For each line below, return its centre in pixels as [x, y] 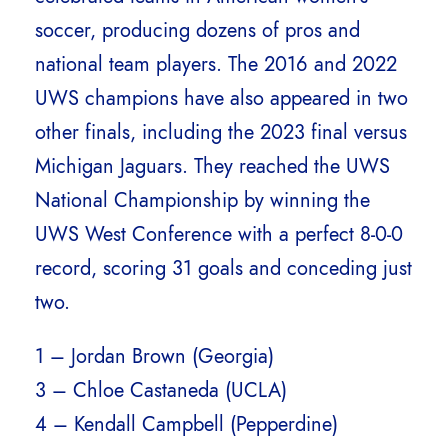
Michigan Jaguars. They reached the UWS [212, 165]
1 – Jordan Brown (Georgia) [154, 355]
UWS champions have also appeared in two [221, 97]
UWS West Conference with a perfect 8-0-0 [219, 233]
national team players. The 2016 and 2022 [216, 63]
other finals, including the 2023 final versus [221, 131]
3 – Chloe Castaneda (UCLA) [161, 389]
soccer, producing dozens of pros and [197, 29]
